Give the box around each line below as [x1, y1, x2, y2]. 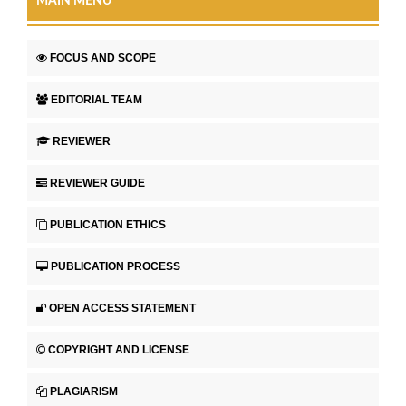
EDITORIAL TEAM [51, 92, 142, 106]
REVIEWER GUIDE [50, 176, 145, 189]
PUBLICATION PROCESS [51, 259, 180, 273]
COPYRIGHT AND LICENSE [48, 343, 189, 356]
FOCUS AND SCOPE [50, 51, 156, 64]
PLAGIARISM [50, 384, 118, 398]
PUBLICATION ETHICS [50, 217, 166, 231]
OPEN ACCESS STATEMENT [49, 301, 196, 314]
